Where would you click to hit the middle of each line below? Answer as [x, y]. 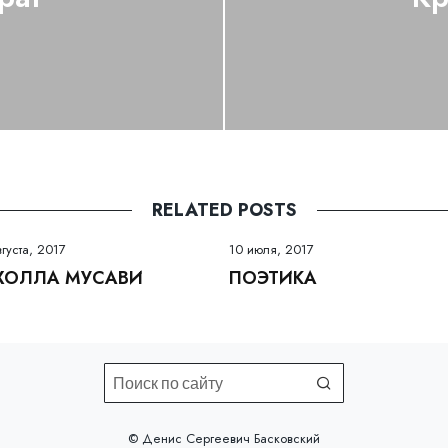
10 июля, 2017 [271, 249]
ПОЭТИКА [273, 277]
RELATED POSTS [224, 209]
